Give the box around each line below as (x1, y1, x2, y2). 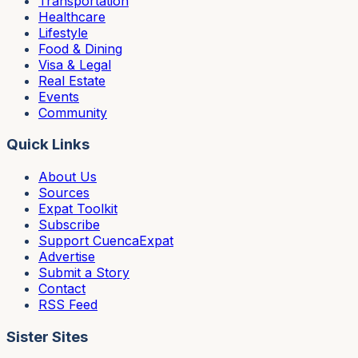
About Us (38, 169, 97, 185)
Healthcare (38, 8, 105, 25)
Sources (38, 185, 89, 201)
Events (38, 88, 79, 105)
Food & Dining (38, 40, 122, 57)
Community (38, 104, 107, 121)
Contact (38, 280, 86, 297)
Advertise (38, 249, 95, 265)
